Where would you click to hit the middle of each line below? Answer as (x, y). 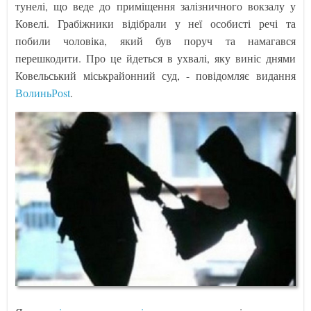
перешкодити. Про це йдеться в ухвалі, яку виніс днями (155, 58)
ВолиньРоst (43, 93)
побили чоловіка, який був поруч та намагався (155, 41)
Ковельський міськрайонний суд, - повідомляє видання (155, 75)
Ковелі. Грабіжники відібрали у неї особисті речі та (155, 23)
